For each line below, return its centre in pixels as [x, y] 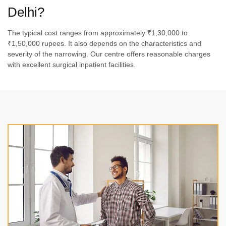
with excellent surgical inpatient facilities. [72, 65]
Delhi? [26, 12]
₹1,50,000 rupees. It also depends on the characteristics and [104, 44]
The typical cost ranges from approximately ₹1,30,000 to [98, 33]
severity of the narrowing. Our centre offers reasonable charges [109, 54]
